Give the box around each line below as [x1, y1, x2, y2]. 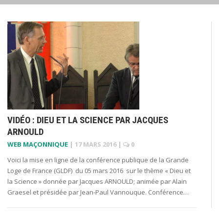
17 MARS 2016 [75, 139, 116, 149]
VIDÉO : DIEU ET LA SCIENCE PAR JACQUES [7, 114, 168, 126]
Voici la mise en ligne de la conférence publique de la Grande [7, 155, 189, 164]
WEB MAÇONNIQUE [7, 139, 68, 149]
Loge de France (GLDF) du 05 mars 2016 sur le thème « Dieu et [7, 166, 191, 175]
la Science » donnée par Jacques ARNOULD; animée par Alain [7, 176, 187, 186]
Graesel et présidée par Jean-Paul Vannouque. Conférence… [7, 187, 189, 197]
